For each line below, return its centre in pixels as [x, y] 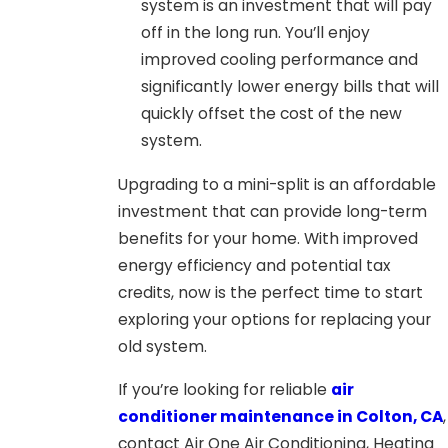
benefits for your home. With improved [267, 239]
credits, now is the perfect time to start [270, 293]
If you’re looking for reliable [224, 390]
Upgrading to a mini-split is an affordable [276, 185]
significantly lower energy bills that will [290, 87]
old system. [162, 347]
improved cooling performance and [280, 60]
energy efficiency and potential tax [253, 266]
